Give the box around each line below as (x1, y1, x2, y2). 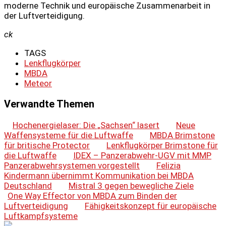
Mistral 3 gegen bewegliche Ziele (69, 180, 194, 191)
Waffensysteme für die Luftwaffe (4, 130, 133, 140)
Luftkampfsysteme (4, 210, 78, 221)
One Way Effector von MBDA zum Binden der (8, 190, 177, 201)
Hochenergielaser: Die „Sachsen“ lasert (13, 120, 159, 130)
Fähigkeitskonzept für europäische (85, 200, 216, 211)
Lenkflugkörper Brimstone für (106, 140, 218, 150)
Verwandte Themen (4, 98, 94, 110)
